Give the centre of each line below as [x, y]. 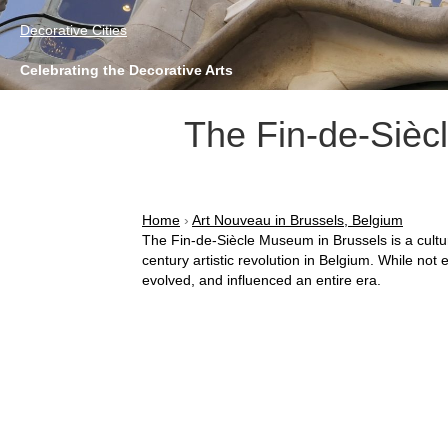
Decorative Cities [73, 30]
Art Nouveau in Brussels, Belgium [297, 220]
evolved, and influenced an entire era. [261, 280]
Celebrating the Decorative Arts [126, 70]
